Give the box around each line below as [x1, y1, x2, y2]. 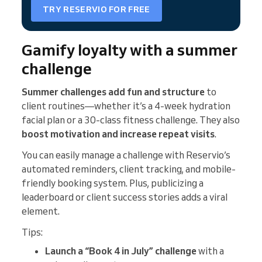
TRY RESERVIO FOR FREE [43, 4, 150, 15]
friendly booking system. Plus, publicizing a [22, 177, 204, 189]
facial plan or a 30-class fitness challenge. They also [22, 113, 240, 126]
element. [22, 205, 60, 217]
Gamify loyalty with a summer [22, 39, 237, 60]
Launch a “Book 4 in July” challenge [45, 244, 196, 257]
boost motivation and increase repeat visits [22, 127, 215, 140]
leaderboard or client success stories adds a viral [22, 191, 227, 203]
